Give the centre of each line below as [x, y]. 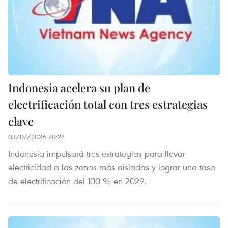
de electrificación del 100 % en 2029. [77, 181]
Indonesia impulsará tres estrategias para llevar [97, 153]
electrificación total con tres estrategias [108, 104]
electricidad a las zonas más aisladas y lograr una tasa [112, 167]
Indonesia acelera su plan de [79, 87]
